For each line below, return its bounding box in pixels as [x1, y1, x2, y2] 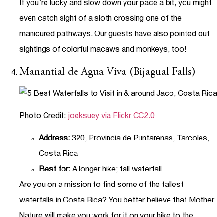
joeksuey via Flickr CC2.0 [68, 112, 155, 120]
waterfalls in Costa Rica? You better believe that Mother [19, 197, 214, 204]
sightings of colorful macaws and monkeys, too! [19, 46, 186, 54]
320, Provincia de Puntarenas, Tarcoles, [70, 135, 209, 142]
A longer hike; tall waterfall [72, 166, 162, 173]
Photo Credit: [19, 112, 68, 120]
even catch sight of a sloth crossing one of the [19, 15, 182, 23]
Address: [39, 135, 70, 142]
